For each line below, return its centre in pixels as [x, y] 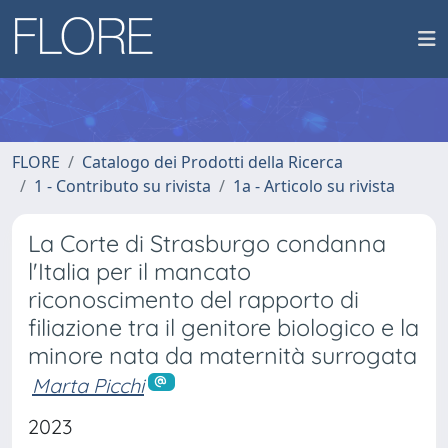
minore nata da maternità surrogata [222, 355]
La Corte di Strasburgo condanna [207, 243]
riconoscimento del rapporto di [193, 299]
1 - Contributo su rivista [122, 186]
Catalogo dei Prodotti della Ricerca [212, 162]
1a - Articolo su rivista [314, 186]
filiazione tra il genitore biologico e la [223, 327]
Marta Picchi [88, 385]
